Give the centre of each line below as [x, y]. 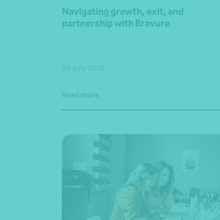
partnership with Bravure [116, 23]
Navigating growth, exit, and [123, 11]
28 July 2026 [83, 68]
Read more [81, 95]
